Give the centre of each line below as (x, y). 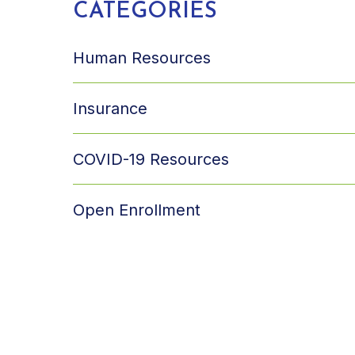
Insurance (110, 108)
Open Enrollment (137, 210)
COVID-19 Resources (151, 159)
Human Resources (142, 57)
